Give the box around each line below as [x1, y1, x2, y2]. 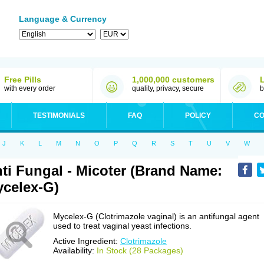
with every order [4, 84, 55, 93]
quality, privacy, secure [132, 84, 204, 93]
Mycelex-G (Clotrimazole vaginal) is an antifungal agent [53, 212, 259, 221]
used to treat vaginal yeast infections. [53, 221, 192, 230]
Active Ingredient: [53, 236, 120, 246]
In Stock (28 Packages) [97, 246, 183, 255]
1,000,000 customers [132, 75, 214, 84]
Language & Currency [19, 14, 107, 24]
